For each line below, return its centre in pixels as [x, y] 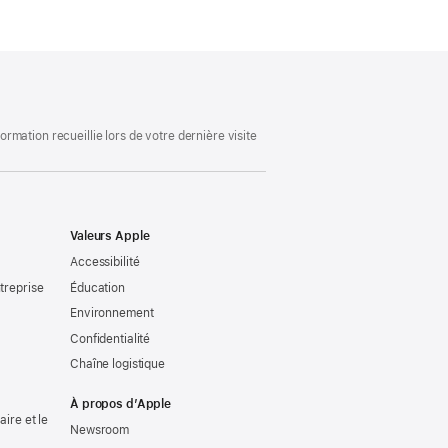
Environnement [112, 313]
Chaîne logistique [117, 364]
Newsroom [100, 429]
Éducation [97, 287]
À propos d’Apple [121, 404]
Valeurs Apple [110, 236]
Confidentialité [110, 338]
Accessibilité [105, 262]
